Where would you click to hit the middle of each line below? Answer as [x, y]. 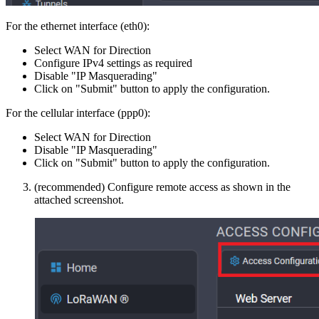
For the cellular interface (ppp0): [78, 113]
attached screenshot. [79, 200]
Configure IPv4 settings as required [113, 63]
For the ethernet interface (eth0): [78, 26]
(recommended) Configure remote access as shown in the [162, 187]
